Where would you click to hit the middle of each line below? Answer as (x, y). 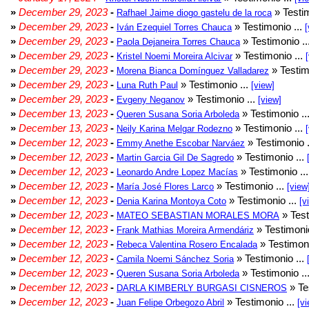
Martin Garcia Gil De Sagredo (175, 158)
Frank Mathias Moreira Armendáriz (185, 230)
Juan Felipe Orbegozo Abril (170, 302)
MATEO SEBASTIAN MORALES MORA (198, 216)
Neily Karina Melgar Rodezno (175, 129)
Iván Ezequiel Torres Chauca (174, 27)
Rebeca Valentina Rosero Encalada (187, 245)
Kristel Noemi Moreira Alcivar (175, 56)
